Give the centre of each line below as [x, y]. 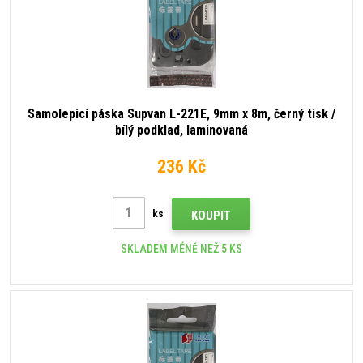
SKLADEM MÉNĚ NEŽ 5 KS [181, 249]
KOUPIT [211, 216]
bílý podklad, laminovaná [181, 130]
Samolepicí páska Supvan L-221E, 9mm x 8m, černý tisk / [181, 113]
